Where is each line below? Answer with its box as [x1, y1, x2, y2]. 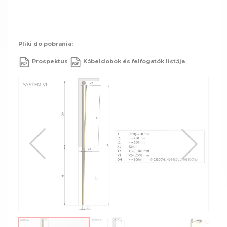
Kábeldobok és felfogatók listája [83, 58, 185, 65]
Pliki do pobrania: [18, 40, 73, 47]
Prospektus [32, 58, 69, 65]
